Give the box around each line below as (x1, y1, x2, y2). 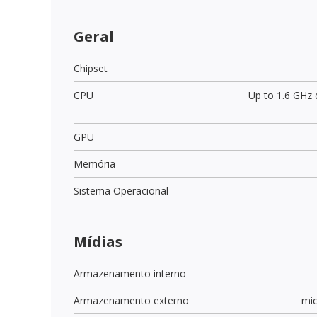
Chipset (74, 61, 108, 75)
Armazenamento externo (74, 293, 189, 307)
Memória (74, 156, 115, 171)
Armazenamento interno (74, 266, 186, 280)
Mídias (74, 231, 122, 251)
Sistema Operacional (74, 183, 168, 197)
